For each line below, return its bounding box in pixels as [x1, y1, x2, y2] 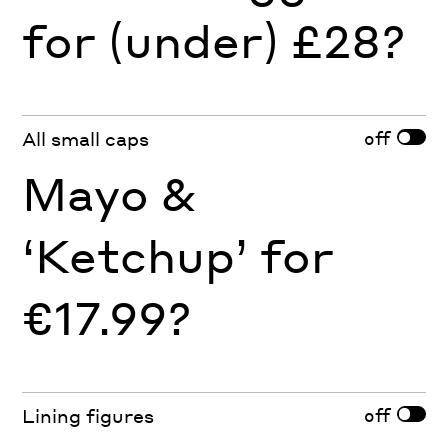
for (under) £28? [22, 11, 406, 70]
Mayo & [22, 164, 197, 223]
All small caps [22, 127, 150, 151]
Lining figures [22, 404, 155, 428]
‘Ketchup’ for [22, 226, 335, 285]
